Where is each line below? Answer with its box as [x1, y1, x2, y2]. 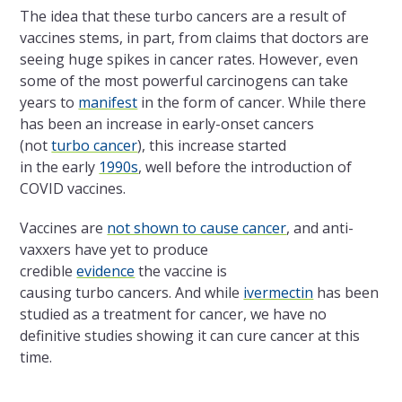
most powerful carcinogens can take [100, 71, 349, 92]
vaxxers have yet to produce [20, 240, 209, 260]
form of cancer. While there [179, 92, 367, 113]
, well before [138, 157, 225, 178]
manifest [78, 92, 138, 113]
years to [20, 92, 79, 113]
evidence [76, 261, 135, 282]
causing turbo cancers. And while [20, 283, 244, 303]
